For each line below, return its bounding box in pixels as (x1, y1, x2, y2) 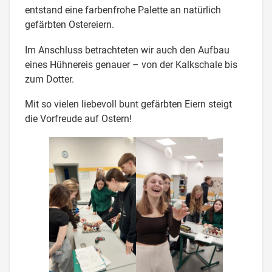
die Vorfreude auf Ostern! (25, 113, 132, 125)
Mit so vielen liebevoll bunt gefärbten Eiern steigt (25, 98, 233, 110)
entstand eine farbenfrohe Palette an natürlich (25, 4, 222, 16)
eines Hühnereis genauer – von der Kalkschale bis (25, 58, 238, 70)
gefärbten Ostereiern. (25, 19, 115, 31)
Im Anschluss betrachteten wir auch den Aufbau (25, 44, 230, 56)
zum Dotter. (25, 73, 75, 85)
